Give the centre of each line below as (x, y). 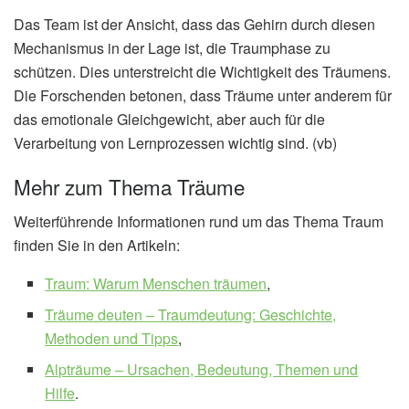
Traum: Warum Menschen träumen (156, 283)
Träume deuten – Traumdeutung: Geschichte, (191, 314)
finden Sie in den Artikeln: (97, 245)
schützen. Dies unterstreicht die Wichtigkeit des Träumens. (202, 72)
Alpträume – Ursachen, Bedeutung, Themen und (202, 369)
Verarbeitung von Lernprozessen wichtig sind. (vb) (175, 143)
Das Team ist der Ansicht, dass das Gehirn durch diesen (194, 24)
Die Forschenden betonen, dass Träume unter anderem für (203, 95)
